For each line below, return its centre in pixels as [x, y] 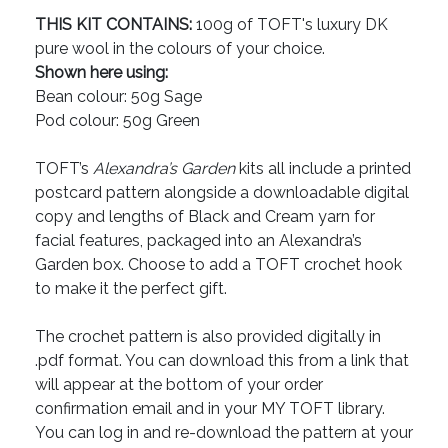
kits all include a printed [323, 169]
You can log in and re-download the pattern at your [224, 433]
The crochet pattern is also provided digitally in [208, 337]
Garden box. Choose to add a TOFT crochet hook [218, 265]
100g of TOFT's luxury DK [290, 25]
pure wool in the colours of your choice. [180, 49]
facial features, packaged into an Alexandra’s [198, 241]
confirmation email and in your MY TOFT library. [210, 409]
